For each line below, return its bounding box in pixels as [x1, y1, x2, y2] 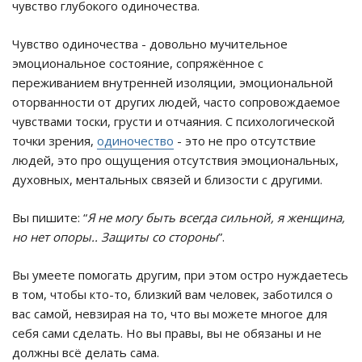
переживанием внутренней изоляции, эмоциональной [12, 74, 333, 91]
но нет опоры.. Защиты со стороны [12, 229, 218, 246]
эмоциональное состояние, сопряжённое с [12, 55, 263, 72]
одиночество [97, 133, 174, 149]
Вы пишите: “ [12, 209, 87, 226]
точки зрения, [12, 133, 97, 149]
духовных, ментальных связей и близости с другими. [12, 171, 322, 188]
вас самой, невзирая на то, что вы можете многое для [12, 305, 327, 322]
